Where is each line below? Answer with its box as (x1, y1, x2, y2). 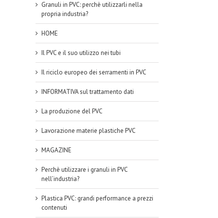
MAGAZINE (41, 146, 72, 155)
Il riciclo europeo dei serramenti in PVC (41, 68, 146, 77)
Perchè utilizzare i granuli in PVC (41, 165, 127, 174)
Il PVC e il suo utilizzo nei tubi (41, 49, 121, 57)
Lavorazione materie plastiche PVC (41, 127, 136, 135)
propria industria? (41, 10, 88, 18)
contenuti (41, 203, 67, 212)
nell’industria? (41, 175, 79, 183)
